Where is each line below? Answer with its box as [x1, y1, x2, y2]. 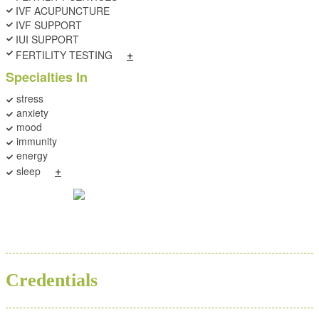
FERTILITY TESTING [16, 48, 113, 62]
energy [14, 148, 48, 162]
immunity [14, 134, 57, 148]
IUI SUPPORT [16, 32, 79, 46]
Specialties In [6, 68, 88, 86]
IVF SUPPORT [16, 18, 82, 32]
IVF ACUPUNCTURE [16, 4, 110, 18]
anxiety [14, 105, 48, 120]
